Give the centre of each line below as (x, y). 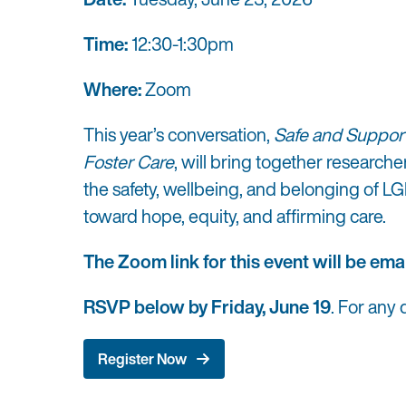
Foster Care (129, 161)
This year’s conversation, (179, 134)
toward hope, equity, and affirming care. (235, 216)
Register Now (142, 358)
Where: (114, 89)
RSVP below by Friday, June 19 (207, 306)
